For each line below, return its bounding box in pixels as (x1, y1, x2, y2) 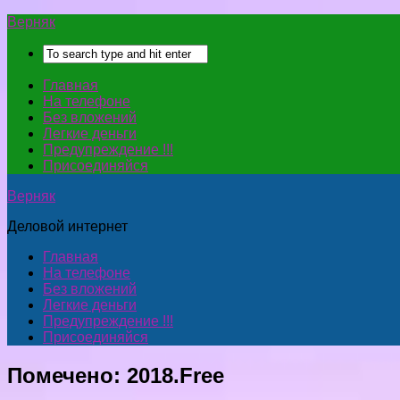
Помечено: (7, 362, 127, 387)
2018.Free (127, 362, 224, 387)
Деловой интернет (7, 219, 128, 234)
